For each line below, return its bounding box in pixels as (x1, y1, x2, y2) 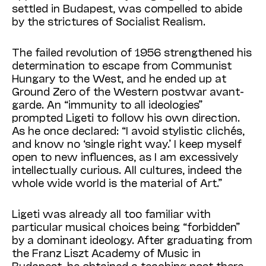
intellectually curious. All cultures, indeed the (12, 163, 242, 176)
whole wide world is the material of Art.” (12, 176, 222, 189)
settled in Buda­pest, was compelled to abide (12, 1, 242, 15)
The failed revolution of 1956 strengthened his (12, 45, 252, 59)
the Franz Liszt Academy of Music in (12, 246, 201, 259)
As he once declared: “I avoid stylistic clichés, (12, 123, 245, 137)
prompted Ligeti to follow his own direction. (12, 110, 240, 124)
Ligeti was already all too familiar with (12, 207, 211, 220)
